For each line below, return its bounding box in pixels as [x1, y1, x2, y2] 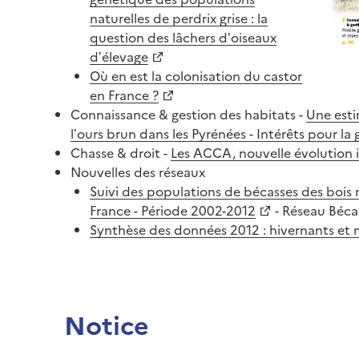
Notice [64, 305, 149, 341]
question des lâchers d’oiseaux [90, 27, 276, 46]
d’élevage [90, 46, 148, 65]
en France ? [90, 85, 159, 103]
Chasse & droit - [71, 143, 171, 161]
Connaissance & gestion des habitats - [71, 104, 306, 123]
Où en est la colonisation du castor [90, 66, 302, 84]
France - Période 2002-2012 [90, 200, 256, 219]
